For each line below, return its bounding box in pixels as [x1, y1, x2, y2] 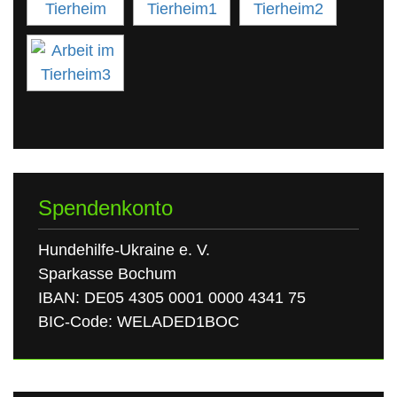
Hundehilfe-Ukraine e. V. [37, 241, 210, 260]
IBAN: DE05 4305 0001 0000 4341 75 [37, 289, 306, 307]
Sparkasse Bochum [37, 265, 176, 284]
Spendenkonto [37, 196, 173, 221]
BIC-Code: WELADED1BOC [37, 313, 239, 331]
